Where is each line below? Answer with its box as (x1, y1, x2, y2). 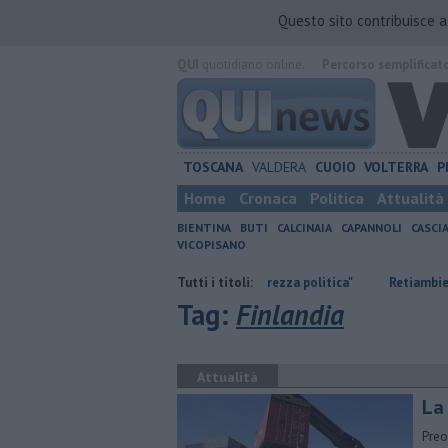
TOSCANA (182, 158, 243, 176)
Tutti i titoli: (177, 274, 253, 291)
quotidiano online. (199, 56, 304, 73)
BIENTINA (177, 220, 231, 235)
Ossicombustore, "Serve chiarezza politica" (20, 274, 271, 291)
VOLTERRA (364, 158, 429, 176)
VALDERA (251, 158, 306, 176)
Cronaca (239, 188, 297, 208)
